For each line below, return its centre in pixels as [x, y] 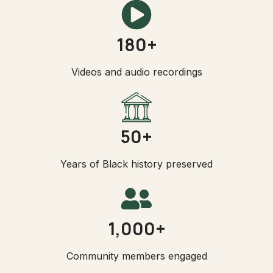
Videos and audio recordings [136, 72]
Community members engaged [136, 256]
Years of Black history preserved [136, 164]
